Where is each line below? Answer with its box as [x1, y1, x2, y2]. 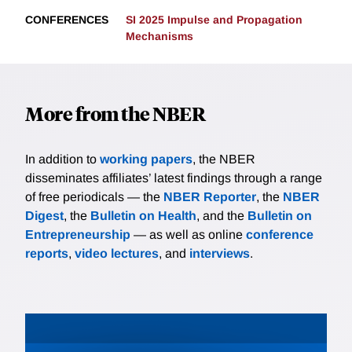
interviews [189, 247, 250, 261]
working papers [100, 152, 192, 167]
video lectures [75, 247, 159, 261]
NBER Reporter [163, 190, 256, 204]
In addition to [25, 152, 100, 167]
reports [25, 247, 68, 261]
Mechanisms [126, 30, 193, 43]
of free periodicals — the [25, 190, 163, 204]
